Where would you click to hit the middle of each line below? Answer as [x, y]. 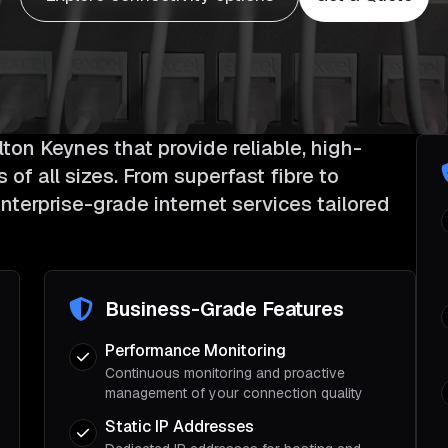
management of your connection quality [234, 393]
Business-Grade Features [224, 309]
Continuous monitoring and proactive [225, 373]
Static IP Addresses [179, 426]
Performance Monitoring [195, 350]
